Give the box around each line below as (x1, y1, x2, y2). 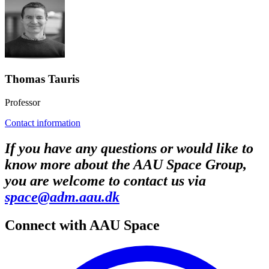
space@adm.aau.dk (5, 189, 119, 205)
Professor (5, 97, 40, 108)
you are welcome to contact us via (5, 172, 206, 189)
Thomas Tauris (5, 73, 79, 86)
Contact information (5, 118, 80, 128)
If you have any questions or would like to (5, 140, 253, 156)
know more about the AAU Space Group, (5, 156, 247, 172)
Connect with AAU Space (5, 217, 160, 233)
